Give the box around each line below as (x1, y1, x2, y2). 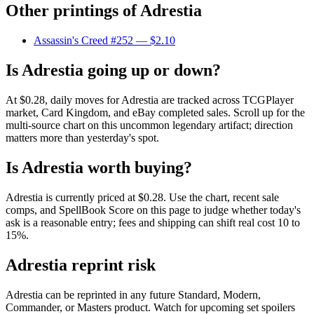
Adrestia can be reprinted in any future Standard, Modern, (6, 288, 261, 301)
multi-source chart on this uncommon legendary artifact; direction (6, 119, 293, 132)
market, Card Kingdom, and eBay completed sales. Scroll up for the (6, 107, 305, 119)
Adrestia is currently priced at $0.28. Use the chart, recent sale (6, 191, 279, 203)
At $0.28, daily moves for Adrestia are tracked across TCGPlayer (6, 94, 294, 107)
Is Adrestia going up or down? (6, 61, 221, 80)
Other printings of (6, 1, 140, 20)
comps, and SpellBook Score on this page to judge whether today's (6, 203, 301, 216)
